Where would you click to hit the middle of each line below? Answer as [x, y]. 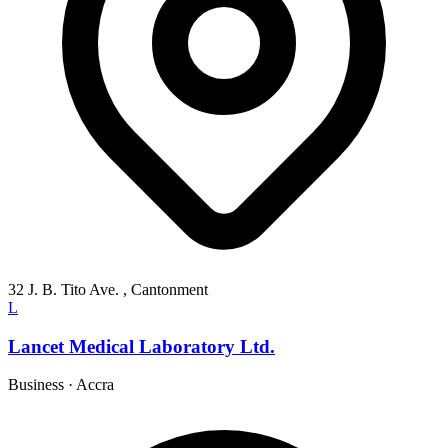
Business [36, 385]
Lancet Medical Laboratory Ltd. [141, 346]
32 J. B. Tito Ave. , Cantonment [108, 289]
